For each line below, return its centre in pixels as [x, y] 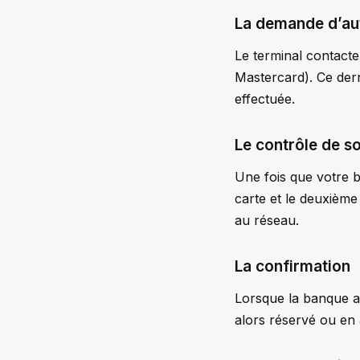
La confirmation [292, 266]
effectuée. [265, 98]
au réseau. [267, 220]
